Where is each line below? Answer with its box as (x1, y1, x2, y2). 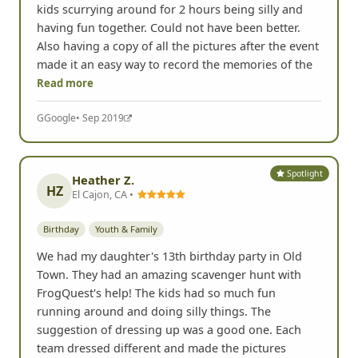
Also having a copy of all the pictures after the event (37, 38, 319, 54)
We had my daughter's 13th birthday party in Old (37, 248, 302, 264)
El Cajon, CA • (72, 187, 136, 202)
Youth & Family (95, 223, 157, 236)
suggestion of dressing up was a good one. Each (37, 321, 301, 337)
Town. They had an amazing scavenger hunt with (37, 266, 301, 282)
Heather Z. (72, 172, 134, 189)
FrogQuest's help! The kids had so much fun (37, 284, 276, 300)
